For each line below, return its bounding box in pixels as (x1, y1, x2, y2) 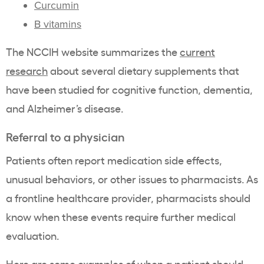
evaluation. (6, 228, 61, 243)
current (180, 44, 215, 59)
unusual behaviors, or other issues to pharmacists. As (6, 171, 258, 186)
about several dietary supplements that (48, 63, 239, 78)
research (6, 63, 48, 78)
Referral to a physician (6, 128, 125, 145)
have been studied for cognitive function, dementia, (6, 82, 253, 97)
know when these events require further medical (6, 209, 236, 224)
